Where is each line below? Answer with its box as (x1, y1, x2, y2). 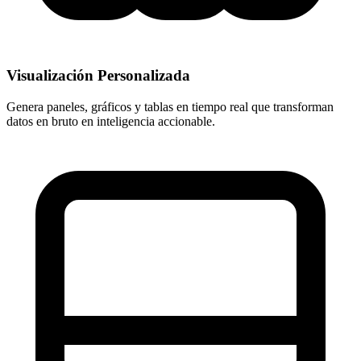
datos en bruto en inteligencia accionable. (6, 114, 215, 129)
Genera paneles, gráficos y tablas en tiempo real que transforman (6, 100, 334, 114)
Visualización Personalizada (6, 67, 190, 85)
